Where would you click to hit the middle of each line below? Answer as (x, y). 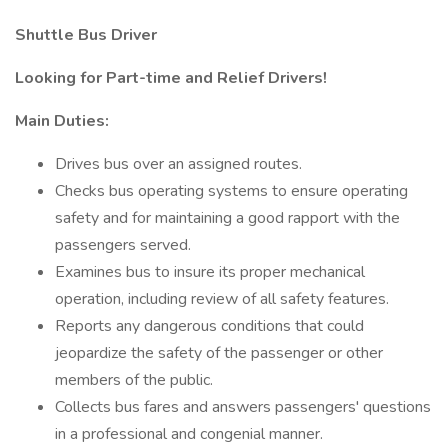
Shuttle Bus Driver (86, 35)
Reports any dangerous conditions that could (209, 326)
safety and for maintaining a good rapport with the (227, 218)
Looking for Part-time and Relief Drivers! (171, 78)
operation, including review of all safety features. (222, 299)
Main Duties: (62, 121)
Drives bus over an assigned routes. (178, 164)
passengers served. (123, 245)
